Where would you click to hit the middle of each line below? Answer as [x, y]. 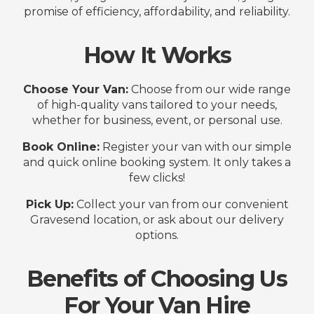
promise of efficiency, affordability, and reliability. [157, 11]
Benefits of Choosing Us [157, 278]
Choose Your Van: [76, 89]
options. [157, 235]
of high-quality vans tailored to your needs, [157, 104]
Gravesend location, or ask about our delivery [157, 219]
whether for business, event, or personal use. [157, 120]
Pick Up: [49, 204]
